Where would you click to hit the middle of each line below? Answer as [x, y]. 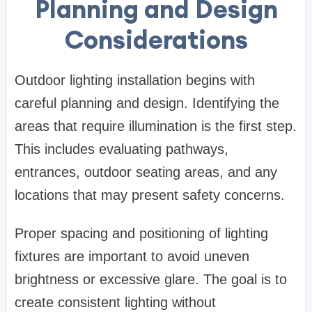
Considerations [156, 40]
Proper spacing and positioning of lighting [141, 234]
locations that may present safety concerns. [150, 195]
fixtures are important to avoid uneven [132, 257]
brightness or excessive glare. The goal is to [151, 280]
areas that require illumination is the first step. [156, 126]
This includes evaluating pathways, [122, 149]
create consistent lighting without [115, 303]
